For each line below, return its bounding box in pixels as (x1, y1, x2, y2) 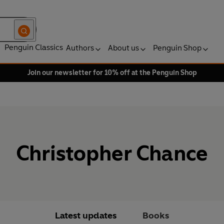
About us (108, 43, 139, 52)
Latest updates (55, 210, 116, 221)
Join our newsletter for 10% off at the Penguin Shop (27, 68, 197, 77)
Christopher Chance (16, 140, 208, 166)
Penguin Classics (4, 42, 63, 52)
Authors (66, 43, 94, 52)
